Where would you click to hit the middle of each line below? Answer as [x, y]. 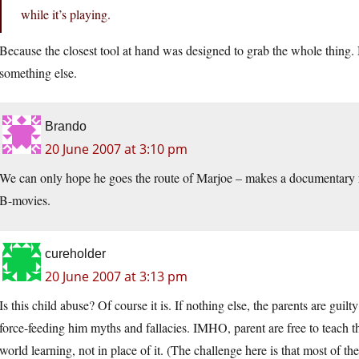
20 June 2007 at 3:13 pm [116, 277]
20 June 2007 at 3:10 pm [116, 149]
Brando [66, 127]
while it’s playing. [66, 14]
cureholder [75, 254]
